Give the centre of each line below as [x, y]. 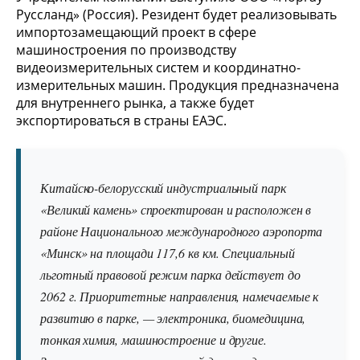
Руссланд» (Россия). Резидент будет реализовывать [176, 15]
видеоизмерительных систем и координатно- [158, 68]
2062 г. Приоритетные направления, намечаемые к [180, 296]
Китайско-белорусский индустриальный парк [163, 187]
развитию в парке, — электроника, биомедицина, [173, 317]
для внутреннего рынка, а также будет [135, 103]
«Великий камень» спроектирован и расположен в [176, 209]
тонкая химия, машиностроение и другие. [153, 339]
